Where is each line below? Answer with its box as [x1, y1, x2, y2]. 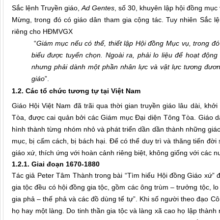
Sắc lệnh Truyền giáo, [12, 4, 82, 12]
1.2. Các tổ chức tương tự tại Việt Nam [12, 87, 140, 95]
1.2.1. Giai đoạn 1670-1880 [12, 160, 100, 168]
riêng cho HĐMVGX [12, 27, 73, 36]
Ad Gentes [82, 4, 115, 12]
